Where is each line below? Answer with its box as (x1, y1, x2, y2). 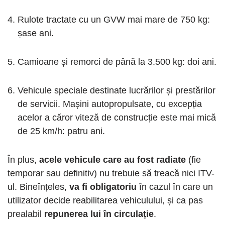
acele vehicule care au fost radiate (39, 154, 186, 165)
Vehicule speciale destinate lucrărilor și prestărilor (18, 85, 215, 95)
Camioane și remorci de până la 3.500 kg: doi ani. (18, 56, 216, 67)
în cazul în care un (139, 181, 213, 192)
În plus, (8, 154, 39, 165)
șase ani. (18, 28, 54, 38)
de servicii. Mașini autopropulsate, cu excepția (18, 98, 202, 109)
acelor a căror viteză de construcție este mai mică (18, 112, 216, 123)
